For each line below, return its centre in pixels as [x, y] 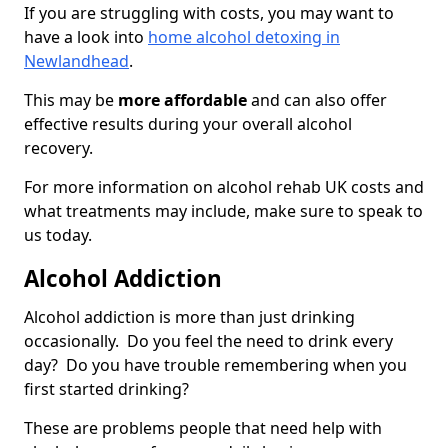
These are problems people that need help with [203, 428]
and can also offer [317, 100]
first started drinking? [108, 389]
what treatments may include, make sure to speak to [223, 211]
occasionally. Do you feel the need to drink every [208, 341]
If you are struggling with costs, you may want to [209, 13]
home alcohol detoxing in [244, 37]
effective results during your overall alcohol [188, 124]
